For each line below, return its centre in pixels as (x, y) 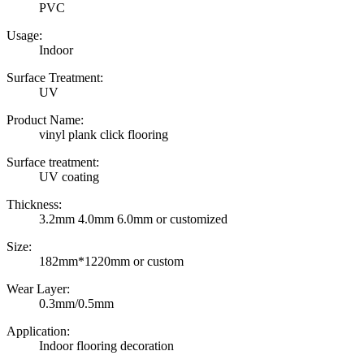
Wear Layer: (38, 288)
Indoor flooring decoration (106, 345)
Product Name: (45, 119)
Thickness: (34, 204)
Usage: (24, 35)
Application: (38, 331)
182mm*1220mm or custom (111, 261)
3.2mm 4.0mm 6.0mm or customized (133, 219)
